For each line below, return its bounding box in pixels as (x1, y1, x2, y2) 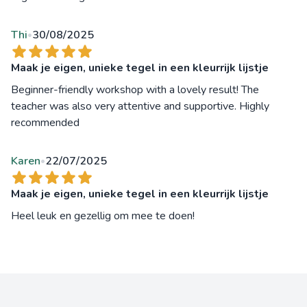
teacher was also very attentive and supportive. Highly (11, 99, 269, 114)
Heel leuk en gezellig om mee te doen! (11, 208, 195, 224)
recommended (11, 115, 79, 131)
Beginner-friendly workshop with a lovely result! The (11, 82, 259, 98)
